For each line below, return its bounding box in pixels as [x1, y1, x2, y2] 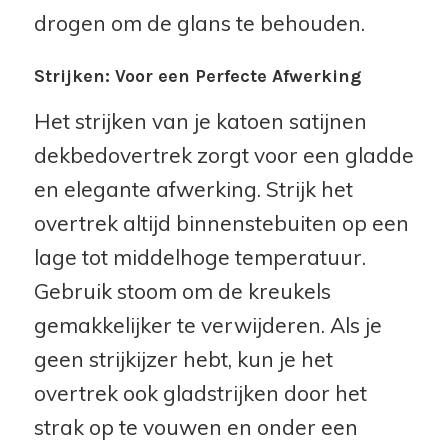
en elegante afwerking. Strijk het [33, 176, 353, 203]
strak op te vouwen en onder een [33, 414, 358, 441]
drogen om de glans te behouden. [33, 10, 365, 37]
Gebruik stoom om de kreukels [33, 278, 331, 305]
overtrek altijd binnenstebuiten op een [33, 210, 409, 237]
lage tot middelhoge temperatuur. [33, 244, 366, 271]
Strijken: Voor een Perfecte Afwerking [33, 65, 361, 88]
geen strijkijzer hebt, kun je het [33, 346, 333, 373]
